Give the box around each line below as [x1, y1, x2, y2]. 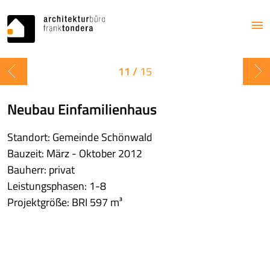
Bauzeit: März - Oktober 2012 [7, 145, 142, 162]
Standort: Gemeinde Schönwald [7, 129, 152, 145]
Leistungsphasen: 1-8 [7, 178, 106, 194]
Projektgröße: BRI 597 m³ [7, 194, 122, 210]
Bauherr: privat [7, 162, 75, 178]
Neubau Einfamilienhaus [7, 98, 157, 120]
